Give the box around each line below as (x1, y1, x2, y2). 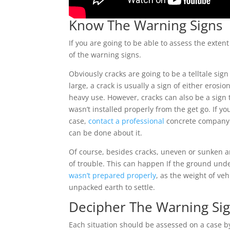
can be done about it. (69, 127, 143, 138)
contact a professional (88, 116, 165, 126)
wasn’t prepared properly (69, 170, 157, 180)
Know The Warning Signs (69, 15, 223, 34)
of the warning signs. (69, 49, 144, 60)
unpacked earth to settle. (69, 182, 158, 192)
